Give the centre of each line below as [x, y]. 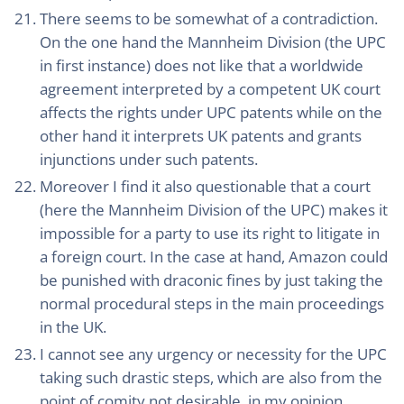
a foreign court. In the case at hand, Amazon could [214, 257]
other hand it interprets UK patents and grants [201, 136]
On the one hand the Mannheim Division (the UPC [213, 42]
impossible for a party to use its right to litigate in [210, 233]
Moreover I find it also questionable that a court [205, 186]
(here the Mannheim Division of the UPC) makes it [214, 210]
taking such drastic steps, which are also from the [211, 377]
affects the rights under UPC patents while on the [211, 112]
